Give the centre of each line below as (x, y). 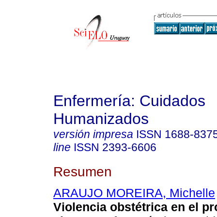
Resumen (83, 171)
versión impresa (93, 134)
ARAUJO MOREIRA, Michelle (134, 193)
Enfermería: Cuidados (129, 101)
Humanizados (101, 119)
